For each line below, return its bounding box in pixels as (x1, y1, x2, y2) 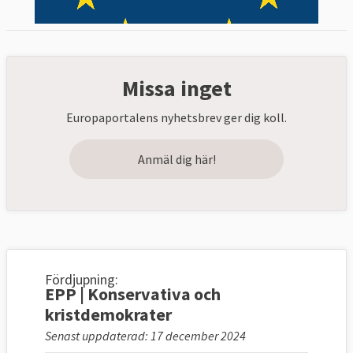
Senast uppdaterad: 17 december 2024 (45, 328, 246, 344)
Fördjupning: (45, 270, 118, 289)
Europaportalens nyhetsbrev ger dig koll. (66, 110, 287, 126)
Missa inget (121, 74, 232, 103)
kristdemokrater (45, 303, 172, 326)
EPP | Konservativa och (45, 283, 221, 306)
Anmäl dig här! (137, 151, 216, 168)
